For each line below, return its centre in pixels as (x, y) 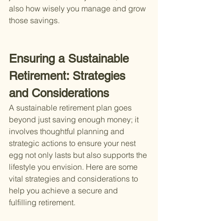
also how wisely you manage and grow (78, 9)
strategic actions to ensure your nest (73, 143)
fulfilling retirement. (42, 203)
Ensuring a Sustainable (71, 59)
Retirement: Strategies (69, 76)
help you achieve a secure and (64, 191)
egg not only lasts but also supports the (79, 155)
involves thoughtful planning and (68, 131)
